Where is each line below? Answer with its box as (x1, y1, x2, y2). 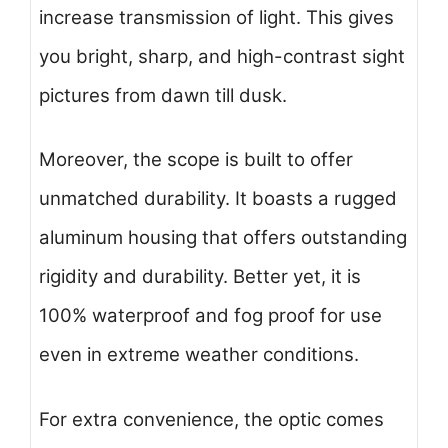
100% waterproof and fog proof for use (39, 304, 382, 328)
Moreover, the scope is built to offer (39, 148, 353, 172)
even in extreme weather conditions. (39, 343, 359, 367)
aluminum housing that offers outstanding (39, 226, 407, 250)
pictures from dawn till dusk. (39, 83, 287, 107)
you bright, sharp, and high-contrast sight (39, 44, 405, 68)
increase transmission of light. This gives (39, 5, 394, 29)
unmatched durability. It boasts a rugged (39, 187, 397, 211)
